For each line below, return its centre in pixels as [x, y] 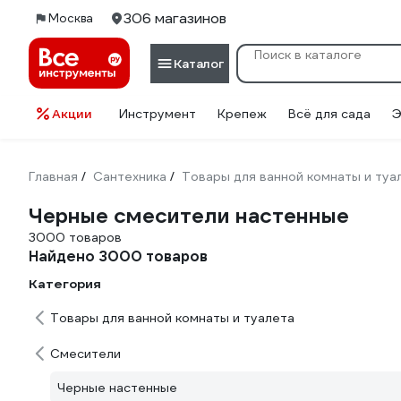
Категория [65, 284]
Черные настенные [117, 388]
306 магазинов [175, 18]
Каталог [199, 63]
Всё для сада [329, 114]
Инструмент [158, 114]
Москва [71, 18]
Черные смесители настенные [189, 216]
